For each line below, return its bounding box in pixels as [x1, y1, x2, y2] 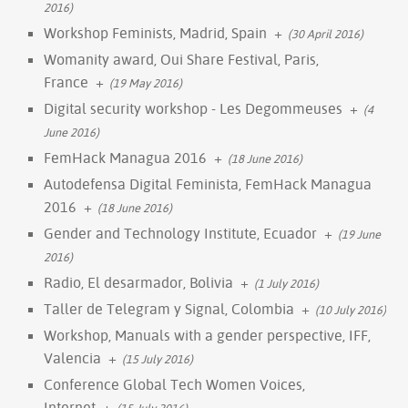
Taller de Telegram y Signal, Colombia [44, 299, 294, 318]
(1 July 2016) [254, 275, 319, 291]
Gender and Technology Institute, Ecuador [44, 223, 317, 242]
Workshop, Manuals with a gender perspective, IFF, [44, 325, 371, 344]
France [44, 72, 88, 91]
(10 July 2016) [315, 301, 386, 317]
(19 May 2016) [109, 75, 182, 90]
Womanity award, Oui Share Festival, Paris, [44, 49, 319, 68]
